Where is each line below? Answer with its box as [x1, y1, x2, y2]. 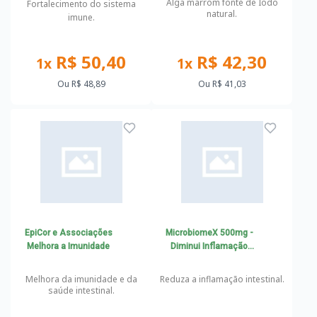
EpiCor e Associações [24, 228, 113, 238]
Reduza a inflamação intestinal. [159, 273, 284, 285]
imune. [67, 11, 95, 23]
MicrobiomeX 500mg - [165, 228, 253, 238]
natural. [207, 8, 237, 20]
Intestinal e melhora [170, 255, 249, 265]
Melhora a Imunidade [27, 241, 110, 251]
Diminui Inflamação [171, 241, 248, 251]
